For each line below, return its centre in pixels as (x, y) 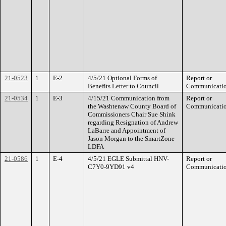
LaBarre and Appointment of (127, 130)
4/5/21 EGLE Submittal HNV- (128, 159)
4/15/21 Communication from (129, 98)
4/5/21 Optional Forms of (122, 78)
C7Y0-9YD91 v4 (111, 167)
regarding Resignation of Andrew (133, 122)
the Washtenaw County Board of (132, 106)
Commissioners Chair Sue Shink (132, 114)
